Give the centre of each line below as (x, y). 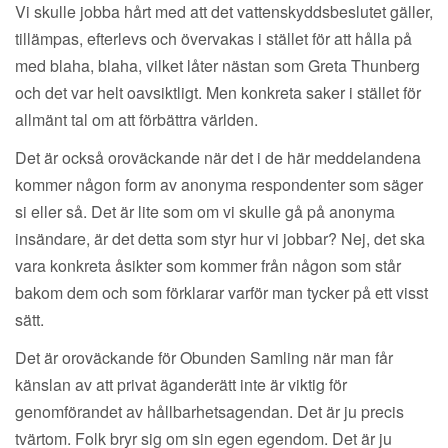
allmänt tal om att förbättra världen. (136, 120)
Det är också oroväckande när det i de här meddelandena (218, 158)
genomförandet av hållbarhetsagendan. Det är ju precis (209, 412)
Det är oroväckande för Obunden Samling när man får (204, 358)
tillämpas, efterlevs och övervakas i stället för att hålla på (213, 39)
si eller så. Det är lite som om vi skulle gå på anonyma (205, 212)
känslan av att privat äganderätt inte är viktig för (181, 385)
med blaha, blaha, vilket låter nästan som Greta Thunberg (217, 66)
